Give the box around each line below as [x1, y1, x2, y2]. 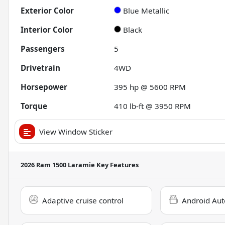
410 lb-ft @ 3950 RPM [114, 100, 191, 111]
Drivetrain [21, 62, 60, 73]
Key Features [95, 160, 139, 169]
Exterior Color [21, 5, 74, 16]
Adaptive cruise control [42, 195, 124, 205]
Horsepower [21, 81, 67, 92]
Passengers [21, 43, 65, 54]
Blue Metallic [123, 5, 170, 16]
